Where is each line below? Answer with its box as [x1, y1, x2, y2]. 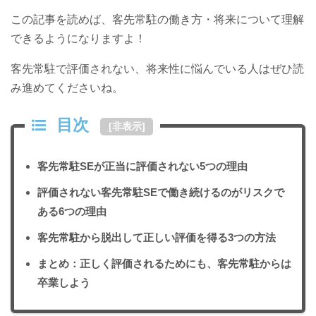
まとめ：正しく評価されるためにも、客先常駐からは [37, 257, 291, 269]
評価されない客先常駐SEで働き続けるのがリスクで [37, 186, 284, 198]
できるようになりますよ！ [11, 32, 146, 45]
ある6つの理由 [37, 205, 107, 217]
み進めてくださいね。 [11, 82, 123, 95]
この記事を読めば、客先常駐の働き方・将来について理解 [11, 13, 304, 26]
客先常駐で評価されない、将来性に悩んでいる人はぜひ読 [11, 63, 304, 75]
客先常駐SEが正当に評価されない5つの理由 [37, 159, 248, 172]
